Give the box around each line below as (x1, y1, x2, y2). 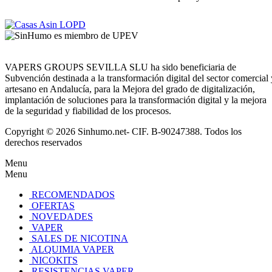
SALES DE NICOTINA (32, 233, 128, 243)
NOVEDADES (32, 211, 93, 222)
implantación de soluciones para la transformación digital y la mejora (5, 94, 267, 105)
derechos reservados (5, 137, 82, 148)
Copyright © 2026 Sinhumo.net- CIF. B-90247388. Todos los (5, 126, 242, 137)
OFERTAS (32, 200, 75, 211)
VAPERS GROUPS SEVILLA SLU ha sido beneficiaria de (5, 61, 236, 72)
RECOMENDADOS (32, 189, 115, 200)
